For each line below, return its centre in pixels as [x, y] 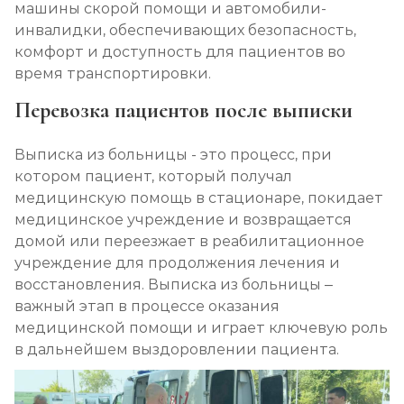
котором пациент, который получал [153, 176]
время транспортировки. [115, 73]
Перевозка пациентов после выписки [186, 110]
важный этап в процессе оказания [147, 306]
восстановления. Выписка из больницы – [174, 285]
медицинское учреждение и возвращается [183, 220]
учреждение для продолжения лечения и [177, 263]
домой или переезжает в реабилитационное [189, 241]
